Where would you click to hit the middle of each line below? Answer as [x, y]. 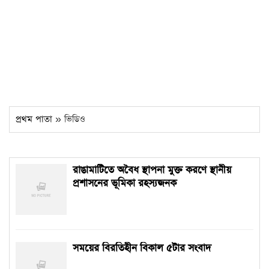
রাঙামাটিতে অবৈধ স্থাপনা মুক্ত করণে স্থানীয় [152, 170]
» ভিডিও [69, 119]
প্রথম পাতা [34, 119]
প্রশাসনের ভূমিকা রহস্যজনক [125, 183]
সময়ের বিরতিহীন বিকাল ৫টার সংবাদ [142, 248]
